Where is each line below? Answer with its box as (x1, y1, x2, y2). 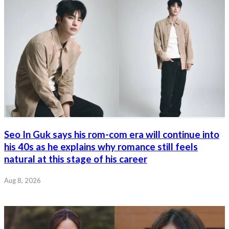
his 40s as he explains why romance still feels (4, 141, 198, 152)
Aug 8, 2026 (4, 176, 41, 185)
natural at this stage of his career (4, 153, 147, 165)
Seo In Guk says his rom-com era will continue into (4, 128, 219, 140)
